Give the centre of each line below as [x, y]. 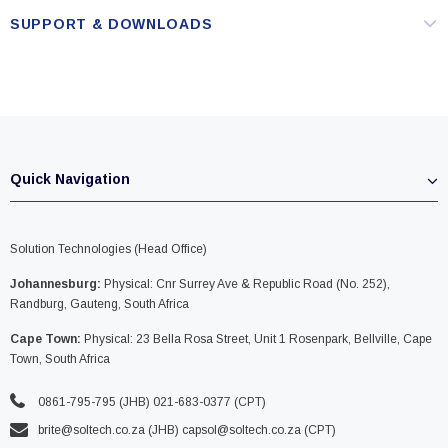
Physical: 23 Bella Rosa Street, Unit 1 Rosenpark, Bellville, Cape [256, 339]
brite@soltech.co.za [91, 430]
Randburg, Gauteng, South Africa [99, 304]
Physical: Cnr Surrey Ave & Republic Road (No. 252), [245, 284]
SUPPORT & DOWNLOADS [111, 24]
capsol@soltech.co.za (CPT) [259, 430]
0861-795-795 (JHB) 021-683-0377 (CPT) [152, 402]
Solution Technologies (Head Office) [108, 249]
